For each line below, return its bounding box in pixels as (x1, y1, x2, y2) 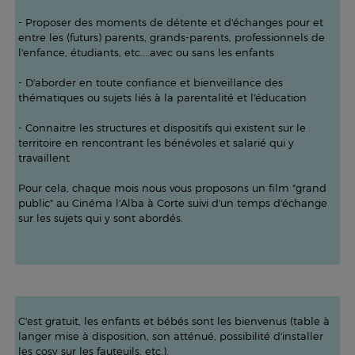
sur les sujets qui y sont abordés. (17, 212, 183, 224)
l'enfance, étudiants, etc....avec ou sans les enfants (17, 46, 274, 59)
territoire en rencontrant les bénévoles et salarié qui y (17, 136, 294, 149)
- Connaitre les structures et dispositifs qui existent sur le (17, 121, 306, 134)
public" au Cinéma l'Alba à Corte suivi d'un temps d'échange (17, 197, 327, 209)
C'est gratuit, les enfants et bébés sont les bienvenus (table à (17, 315, 330, 327)
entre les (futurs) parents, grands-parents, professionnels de (17, 31, 325, 44)
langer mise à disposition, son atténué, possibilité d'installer (17, 330, 323, 342)
